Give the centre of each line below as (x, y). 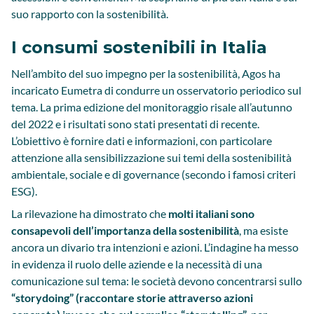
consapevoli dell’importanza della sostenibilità (125, 230)
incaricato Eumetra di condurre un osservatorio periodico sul (156, 90)
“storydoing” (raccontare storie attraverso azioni (132, 298)
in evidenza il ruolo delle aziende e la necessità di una (137, 264)
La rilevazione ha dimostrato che (90, 213)
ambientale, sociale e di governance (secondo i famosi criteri (153, 174)
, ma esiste (264, 230)
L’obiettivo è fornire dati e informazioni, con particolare (142, 141)
